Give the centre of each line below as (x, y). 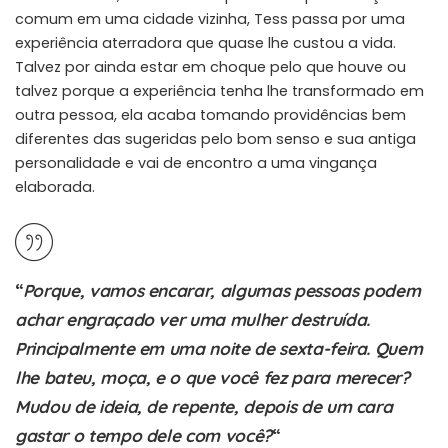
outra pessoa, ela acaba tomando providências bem (210, 114)
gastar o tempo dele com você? (143, 435)
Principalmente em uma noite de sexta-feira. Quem (219, 348)
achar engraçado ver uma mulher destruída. (192, 319)
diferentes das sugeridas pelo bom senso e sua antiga (215, 138)
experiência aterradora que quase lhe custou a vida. (205, 42)
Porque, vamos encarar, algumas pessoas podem (221, 290)
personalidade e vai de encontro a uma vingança (196, 162)
